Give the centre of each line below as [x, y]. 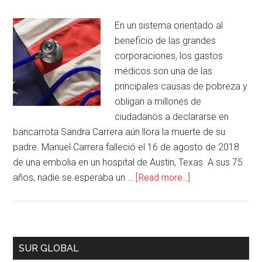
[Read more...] [163, 177]
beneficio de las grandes [166, 41]
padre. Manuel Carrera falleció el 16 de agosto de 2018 [126, 147]
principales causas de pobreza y [181, 86]
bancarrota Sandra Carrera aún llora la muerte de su [119, 132]
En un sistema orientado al [169, 25]
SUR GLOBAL [49, 248]
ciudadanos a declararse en [172, 117]
